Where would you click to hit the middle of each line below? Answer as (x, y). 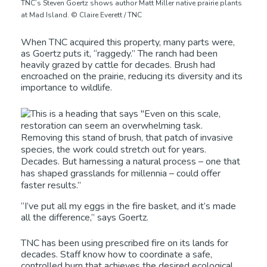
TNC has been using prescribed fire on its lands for (125, 243)
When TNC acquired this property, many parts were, (128, 42)
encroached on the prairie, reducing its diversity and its (132, 76)
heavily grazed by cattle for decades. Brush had (118, 65)
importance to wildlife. (66, 87)
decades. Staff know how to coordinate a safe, (117, 254)
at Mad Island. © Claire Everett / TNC (81, 15)
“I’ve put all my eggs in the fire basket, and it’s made (128, 206)
